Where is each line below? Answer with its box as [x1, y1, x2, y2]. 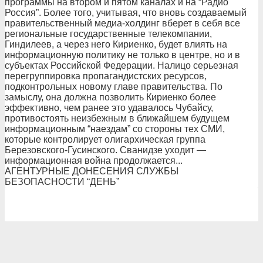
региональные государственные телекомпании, [5, 29, 212, 39]
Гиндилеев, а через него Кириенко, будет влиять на [5, 39, 227, 49]
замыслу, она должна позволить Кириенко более [5, 92, 216, 102]
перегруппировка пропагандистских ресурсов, [5, 71, 207, 81]
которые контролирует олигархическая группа [5, 134, 205, 144]
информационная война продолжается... [5, 156, 183, 166]
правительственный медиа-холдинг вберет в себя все [5, 18, 240, 28]
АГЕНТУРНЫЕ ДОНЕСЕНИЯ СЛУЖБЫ [5, 166, 178, 176]
